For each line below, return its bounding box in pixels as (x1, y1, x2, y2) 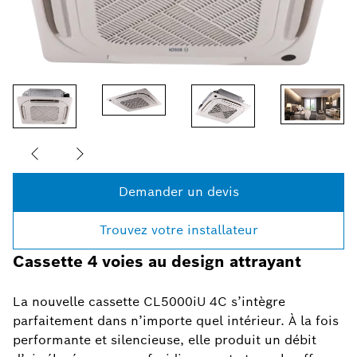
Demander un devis (118, 183, 239, 201)
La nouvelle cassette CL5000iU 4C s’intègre (13, 293, 285, 311)
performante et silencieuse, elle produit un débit (13, 331, 316, 349)
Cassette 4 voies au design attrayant (13, 251, 301, 273)
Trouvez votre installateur (99, 222, 258, 239)
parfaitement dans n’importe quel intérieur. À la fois (13, 312, 339, 330)
